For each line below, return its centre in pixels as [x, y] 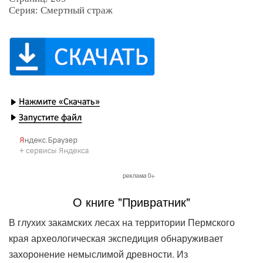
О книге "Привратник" [131, 201]
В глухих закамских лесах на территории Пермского [122, 222]
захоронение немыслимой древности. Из [98, 254]
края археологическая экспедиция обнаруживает [116, 238]
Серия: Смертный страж [61, 10]
